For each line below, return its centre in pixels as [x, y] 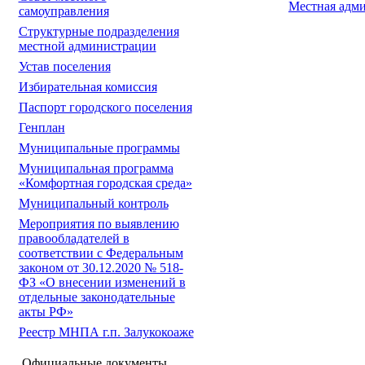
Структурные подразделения [99, 31]
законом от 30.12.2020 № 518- [101, 268]
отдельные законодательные [97, 297]
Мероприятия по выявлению [99, 224]
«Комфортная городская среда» [105, 183]
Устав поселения [64, 66]
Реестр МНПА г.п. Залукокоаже [106, 332]
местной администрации [87, 46]
